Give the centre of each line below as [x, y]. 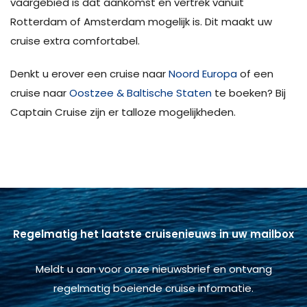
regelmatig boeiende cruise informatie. [153, 288]
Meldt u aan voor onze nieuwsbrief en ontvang [153, 269]
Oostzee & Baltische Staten [140, 93]
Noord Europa [203, 73]
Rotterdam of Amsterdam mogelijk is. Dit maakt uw [141, 21]
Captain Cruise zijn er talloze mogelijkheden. [123, 112]
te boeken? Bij [249, 93]
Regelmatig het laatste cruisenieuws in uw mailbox [153, 234]
